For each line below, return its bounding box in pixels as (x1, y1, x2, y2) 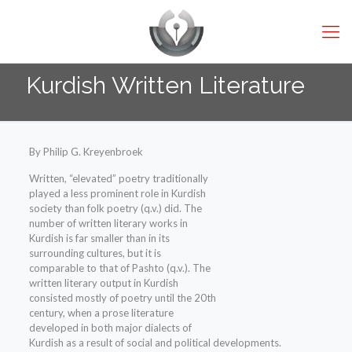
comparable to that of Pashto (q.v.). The (28, 262, 211, 275)
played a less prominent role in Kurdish (28, 187, 206, 200)
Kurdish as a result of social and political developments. (28, 336, 281, 350)
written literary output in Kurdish (28, 277, 178, 290)
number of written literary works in (28, 217, 188, 230)
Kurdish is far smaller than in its (28, 232, 170, 245)
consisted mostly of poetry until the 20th (28, 291, 216, 305)
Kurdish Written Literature (26, 71, 305, 100)
